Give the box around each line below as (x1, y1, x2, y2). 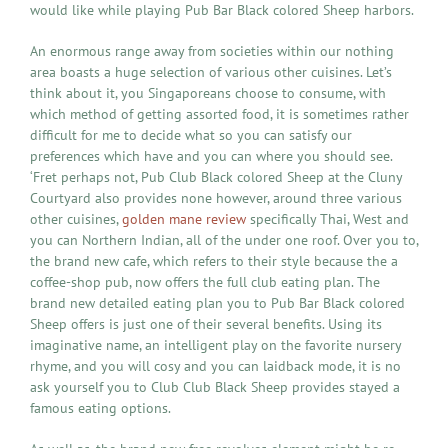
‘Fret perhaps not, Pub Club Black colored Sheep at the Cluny (30, 167, 402, 186)
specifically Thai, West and (246, 209, 409, 228)
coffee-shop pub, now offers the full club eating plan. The (30, 272, 380, 291)
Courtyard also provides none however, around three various (30, 188, 402, 207)
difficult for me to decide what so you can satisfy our (30, 125, 352, 144)
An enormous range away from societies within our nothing (30, 41, 394, 60)
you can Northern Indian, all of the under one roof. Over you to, (30, 230, 418, 249)
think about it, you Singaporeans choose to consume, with (30, 83, 386, 102)
